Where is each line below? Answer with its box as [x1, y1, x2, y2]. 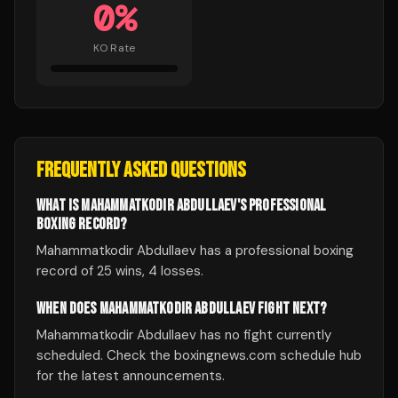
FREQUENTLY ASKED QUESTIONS [36, 157, 246, 183]
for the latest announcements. [36, 367, 225, 385]
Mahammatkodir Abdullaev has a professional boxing [36, 242, 354, 259]
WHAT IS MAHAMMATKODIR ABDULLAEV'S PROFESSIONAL [36, 196, 327, 215]
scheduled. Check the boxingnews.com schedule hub [36, 346, 362, 364]
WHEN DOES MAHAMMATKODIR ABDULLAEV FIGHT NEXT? [36, 299, 327, 318]
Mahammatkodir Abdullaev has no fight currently [36, 326, 331, 344]
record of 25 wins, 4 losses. [36, 262, 203, 280]
